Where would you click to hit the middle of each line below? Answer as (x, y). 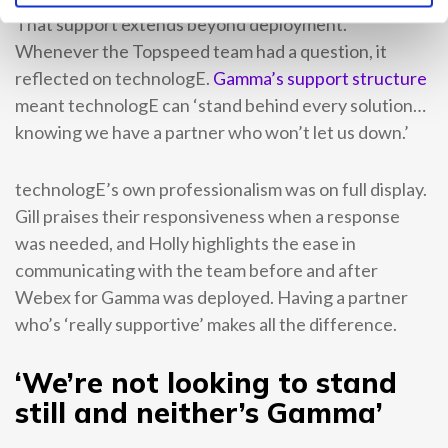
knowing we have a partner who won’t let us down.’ (212, 132)
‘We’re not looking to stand (206, 382)
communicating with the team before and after (196, 270)
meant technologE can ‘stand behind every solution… (220, 105)
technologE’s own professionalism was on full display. (221, 189)
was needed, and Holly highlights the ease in (185, 243)
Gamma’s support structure (320, 78)
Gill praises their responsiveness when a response (207, 216)
